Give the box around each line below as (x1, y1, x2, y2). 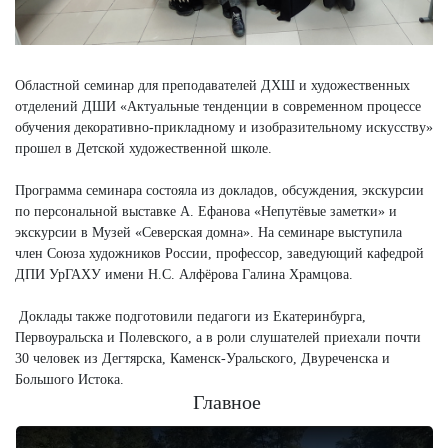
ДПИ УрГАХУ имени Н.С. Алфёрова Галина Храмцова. (15, 267, 353, 283)
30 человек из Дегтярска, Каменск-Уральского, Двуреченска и (15, 351, 394, 367)
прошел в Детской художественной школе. (15, 141, 272, 157)
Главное (192, 391, 261, 414)
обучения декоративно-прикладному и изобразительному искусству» (15, 120, 433, 136)
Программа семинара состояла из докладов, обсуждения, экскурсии (15, 183, 424, 199)
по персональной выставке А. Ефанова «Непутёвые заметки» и (15, 204, 397, 220)
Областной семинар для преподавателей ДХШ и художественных (15, 78, 410, 94)
